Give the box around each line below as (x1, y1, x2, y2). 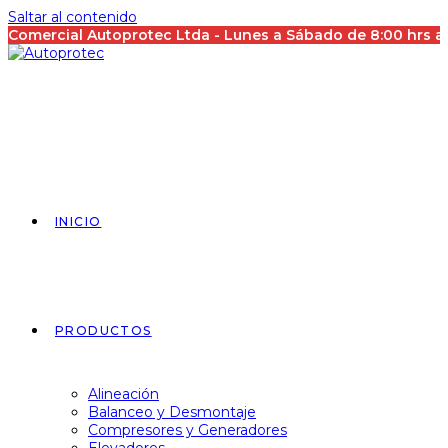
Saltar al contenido (8, 8, 137, 26)
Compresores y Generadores (88, 421, 287, 439)
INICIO (55, 214, 102, 229)
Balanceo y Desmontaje (88, 403, 256, 421)
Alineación (88, 385, 159, 403)
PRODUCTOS (55, 323, 152, 338)
